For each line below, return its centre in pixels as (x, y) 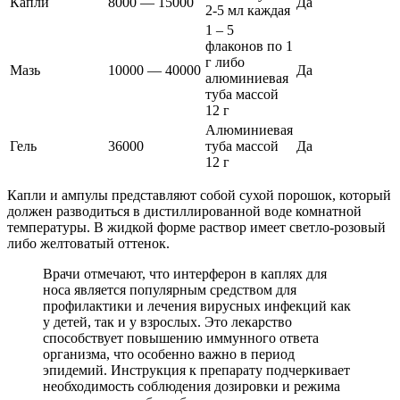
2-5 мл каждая (248, 10)
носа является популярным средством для (170, 289)
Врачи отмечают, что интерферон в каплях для (185, 273)
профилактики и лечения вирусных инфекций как (197, 305)
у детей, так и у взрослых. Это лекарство (167, 321)
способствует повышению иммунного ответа (181, 337)
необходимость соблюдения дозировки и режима (192, 386)
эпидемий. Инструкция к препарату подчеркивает (196, 370)
